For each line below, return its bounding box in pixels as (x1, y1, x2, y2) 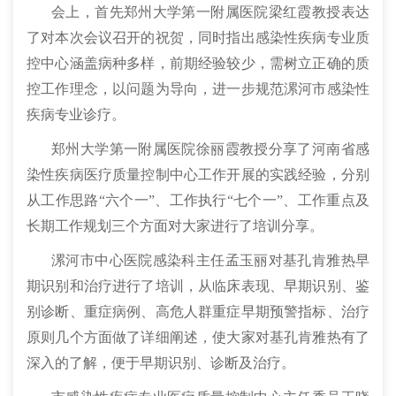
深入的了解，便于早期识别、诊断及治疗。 (27, 354, 295, 370)
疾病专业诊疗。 (27, 106, 126, 122)
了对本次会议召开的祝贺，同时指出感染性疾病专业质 (27, 29, 369, 45)
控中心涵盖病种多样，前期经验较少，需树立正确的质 (27, 55, 369, 71)
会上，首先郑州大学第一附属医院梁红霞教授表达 (51, 4, 369, 19)
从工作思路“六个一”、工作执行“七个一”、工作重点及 (27, 192, 369, 208)
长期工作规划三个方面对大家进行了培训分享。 (27, 217, 324, 233)
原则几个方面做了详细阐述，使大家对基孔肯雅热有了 (27, 329, 369, 345)
